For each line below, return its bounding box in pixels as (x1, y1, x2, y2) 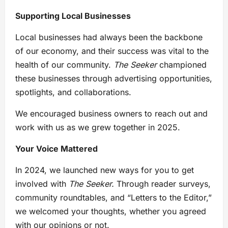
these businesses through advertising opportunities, (15, 73, 212, 83)
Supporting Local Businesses (15, 10, 131, 21)
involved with (15, 178, 69, 189)
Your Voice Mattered (15, 143, 98, 154)
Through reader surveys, (114, 178, 211, 189)
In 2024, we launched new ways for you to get (15, 164, 194, 175)
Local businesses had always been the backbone (15, 32, 203, 42)
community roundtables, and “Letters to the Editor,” (15, 192, 212, 203)
